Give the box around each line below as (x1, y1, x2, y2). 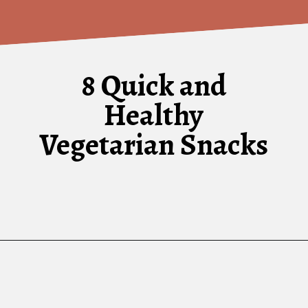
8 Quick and (81, 65, 227, 107)
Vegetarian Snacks (39, 124, 268, 166)
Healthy (104, 95, 204, 136)
